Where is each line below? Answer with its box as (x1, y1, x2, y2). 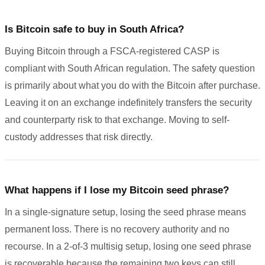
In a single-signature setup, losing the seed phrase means (5, 206, 246, 217)
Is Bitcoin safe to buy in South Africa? (5, 23, 184, 35)
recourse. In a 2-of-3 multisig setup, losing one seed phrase (5, 241, 251, 251)
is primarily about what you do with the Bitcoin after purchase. (5, 80, 260, 91)
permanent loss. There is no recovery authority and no (5, 224, 230, 234)
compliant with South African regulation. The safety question (5, 63, 255, 73)
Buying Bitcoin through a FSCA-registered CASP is (5, 46, 219, 56)
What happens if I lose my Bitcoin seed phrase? (5, 184, 229, 196)
